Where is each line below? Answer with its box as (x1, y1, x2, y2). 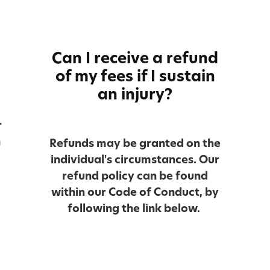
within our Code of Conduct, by (51, 184, 219, 199)
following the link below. (67, 200, 202, 216)
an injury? (98, 83, 172, 104)
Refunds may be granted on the (49, 135, 221, 151)
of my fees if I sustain (55, 65, 215, 86)
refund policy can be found (62, 168, 208, 183)
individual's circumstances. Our (51, 151, 219, 167)
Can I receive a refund (52, 47, 218, 68)
